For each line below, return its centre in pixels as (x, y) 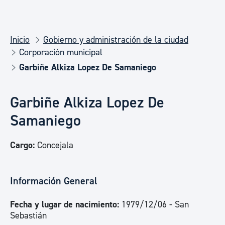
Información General (54, 181)
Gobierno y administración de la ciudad (116, 40)
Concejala (54, 145)
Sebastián (28, 216)
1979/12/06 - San (155, 205)
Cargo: (22, 145)
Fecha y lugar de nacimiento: (66, 205)
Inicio (20, 40)
